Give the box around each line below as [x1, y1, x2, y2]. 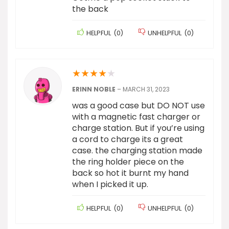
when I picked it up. [72, 178, 148, 191]
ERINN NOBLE [72, 85, 117, 94]
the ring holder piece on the [72, 156, 184, 168]
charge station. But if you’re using [72, 122, 204, 134]
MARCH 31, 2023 [123, 85, 170, 94]
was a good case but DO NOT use [72, 100, 205, 112]
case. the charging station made [72, 145, 202, 157]
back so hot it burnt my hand [72, 167, 189, 179]
